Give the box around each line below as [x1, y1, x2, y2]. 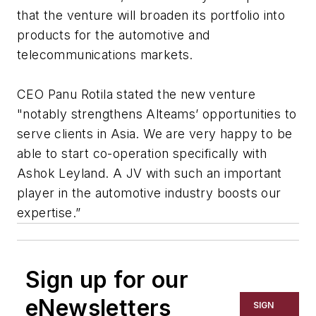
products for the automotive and [17, 28, 210, 43]
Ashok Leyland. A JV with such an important [17, 166, 282, 181]
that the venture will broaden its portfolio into [17, 8, 286, 23]
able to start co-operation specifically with [17, 146, 267, 162]
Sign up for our [25, 266, 188, 294]
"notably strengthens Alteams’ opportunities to [17, 107, 297, 122]
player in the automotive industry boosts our [17, 186, 281, 201]
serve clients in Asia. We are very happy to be [17, 126, 293, 142]
